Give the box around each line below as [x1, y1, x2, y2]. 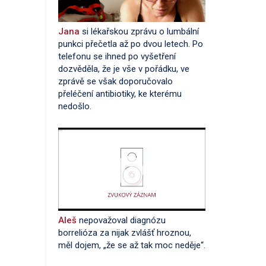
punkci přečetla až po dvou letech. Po [58, 39, 203, 49]
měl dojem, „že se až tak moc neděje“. [58, 239, 205, 251]
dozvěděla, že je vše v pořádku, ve [58, 64, 189, 74]
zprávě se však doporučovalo [58, 76, 173, 87]
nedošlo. [58, 101, 91, 112]
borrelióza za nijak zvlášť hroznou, [58, 227, 191, 238]
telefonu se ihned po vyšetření [58, 51, 176, 62]
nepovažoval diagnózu [79, 214, 166, 226]
